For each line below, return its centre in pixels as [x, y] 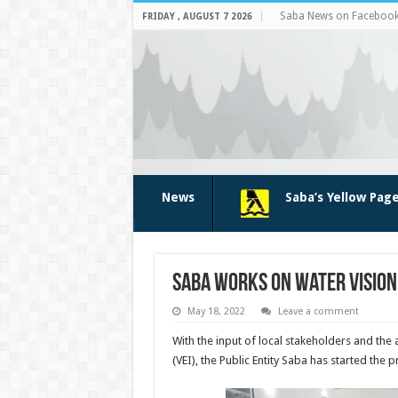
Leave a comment [318, 311]
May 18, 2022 [216, 311]
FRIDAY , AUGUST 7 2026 [197, 16]
